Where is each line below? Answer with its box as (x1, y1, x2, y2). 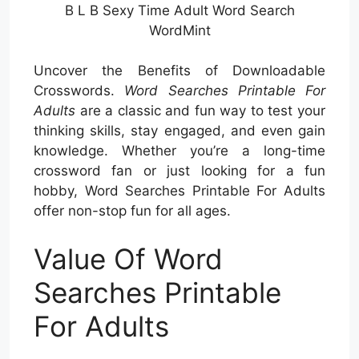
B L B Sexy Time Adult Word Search (64, 2, 295, 18)
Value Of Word (34, 241, 223, 276)
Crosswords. (34, 83, 125, 99)
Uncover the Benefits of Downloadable (34, 63, 325, 79)
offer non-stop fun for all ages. (34, 203, 231, 220)
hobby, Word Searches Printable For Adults (34, 183, 325, 200)
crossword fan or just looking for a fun (34, 163, 325, 179)
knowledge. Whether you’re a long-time (34, 143, 325, 159)
